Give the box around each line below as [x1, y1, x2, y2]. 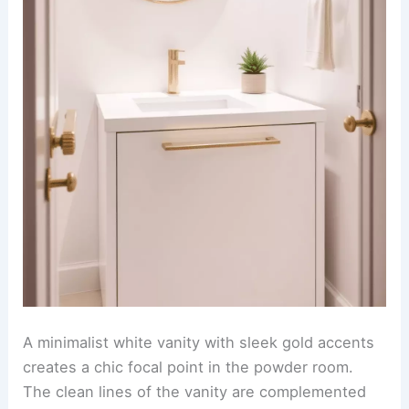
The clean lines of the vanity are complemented [23, 383, 367, 402]
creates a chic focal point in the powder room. [23, 358, 354, 377]
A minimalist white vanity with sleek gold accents [23, 333, 375, 352]
